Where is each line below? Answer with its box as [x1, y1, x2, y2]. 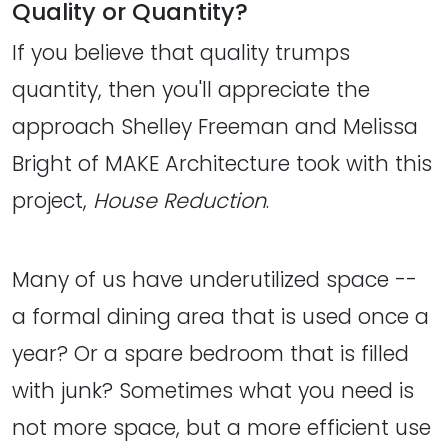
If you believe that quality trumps [12, 37, 350, 67]
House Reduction [93, 185, 266, 215]
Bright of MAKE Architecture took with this [12, 148, 432, 178]
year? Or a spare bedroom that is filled [12, 338, 409, 368]
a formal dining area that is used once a [12, 301, 429, 331]
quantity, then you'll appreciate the [12, 74, 370, 104]
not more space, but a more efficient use [12, 412, 431, 442]
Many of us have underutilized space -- [12, 264, 417, 294]
